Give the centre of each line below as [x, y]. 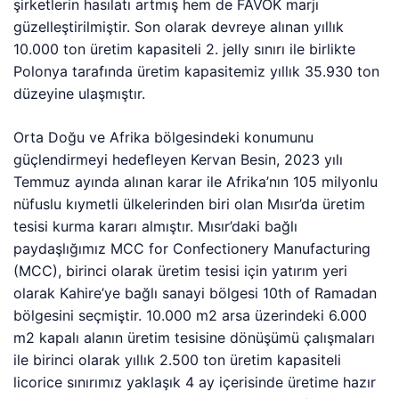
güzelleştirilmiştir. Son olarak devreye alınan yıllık [179, 26]
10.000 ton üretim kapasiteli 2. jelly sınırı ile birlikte [185, 49]
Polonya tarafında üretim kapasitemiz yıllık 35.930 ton [197, 71]
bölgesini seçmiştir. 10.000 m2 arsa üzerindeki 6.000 [191, 315]
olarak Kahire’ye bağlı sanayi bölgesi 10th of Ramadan [195, 293]
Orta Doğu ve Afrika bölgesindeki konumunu [164, 137]
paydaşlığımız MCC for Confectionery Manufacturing [192, 248]
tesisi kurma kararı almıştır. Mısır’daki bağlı [156, 226]
